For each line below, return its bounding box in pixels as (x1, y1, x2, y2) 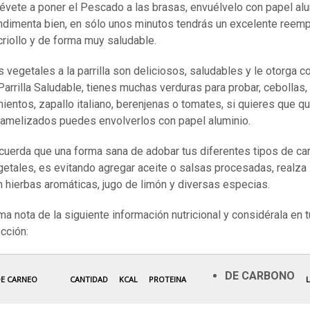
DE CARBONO (225, 269, 295, 283)
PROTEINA (149, 274, 186, 285)
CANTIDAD (70, 274, 108, 285)
